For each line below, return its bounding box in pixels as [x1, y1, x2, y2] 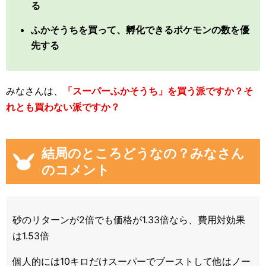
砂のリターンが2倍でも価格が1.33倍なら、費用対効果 [12, 214, 245, 226]
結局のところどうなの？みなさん [42, 145, 245, 161]
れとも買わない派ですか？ [6, 101, 120, 113]
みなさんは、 [6, 85, 63, 97]
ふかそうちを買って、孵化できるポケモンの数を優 [31, 24, 250, 36]
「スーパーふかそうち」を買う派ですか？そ [63, 85, 253, 97]
